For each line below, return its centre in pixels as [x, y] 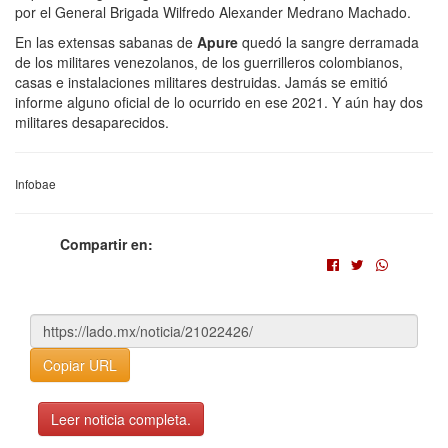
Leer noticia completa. [121, 418]
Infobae [35, 183]
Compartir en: [106, 243]
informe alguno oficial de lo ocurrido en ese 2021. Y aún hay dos [219, 101]
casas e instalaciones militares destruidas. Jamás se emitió [201, 81]
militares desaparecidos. [92, 121]
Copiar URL [80, 364]
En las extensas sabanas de [106, 41]
